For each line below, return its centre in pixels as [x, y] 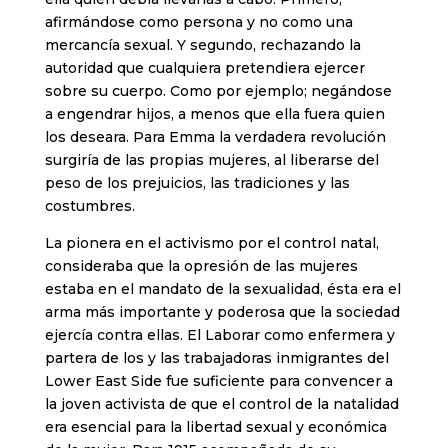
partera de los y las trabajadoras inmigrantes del [216, 358]
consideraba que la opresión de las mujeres [201, 266]
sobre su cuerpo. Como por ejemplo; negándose [218, 91]
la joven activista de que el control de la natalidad [221, 404]
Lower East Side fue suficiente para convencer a [218, 381]
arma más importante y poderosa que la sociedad [222, 312]
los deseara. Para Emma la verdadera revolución [215, 137]
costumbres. [89, 206]
